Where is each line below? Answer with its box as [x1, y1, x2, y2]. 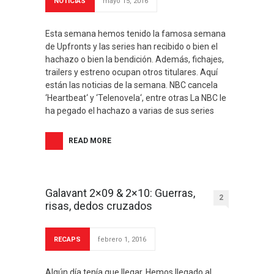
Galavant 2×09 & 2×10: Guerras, [45, 187, 195, 199]
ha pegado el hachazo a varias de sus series [45, 106, 214, 116]
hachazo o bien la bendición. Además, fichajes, [45, 54, 224, 64]
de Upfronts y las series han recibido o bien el [45, 42, 218, 51]
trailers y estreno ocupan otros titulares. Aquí [45, 67, 218, 77]
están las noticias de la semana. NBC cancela [45, 80, 218, 90]
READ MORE [68, 136, 111, 145]
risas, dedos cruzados [45, 199, 152, 212]
